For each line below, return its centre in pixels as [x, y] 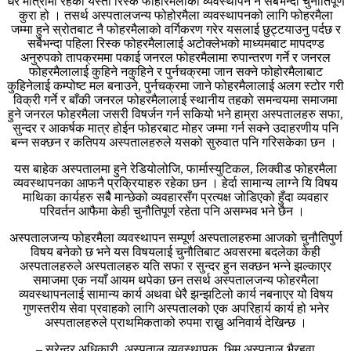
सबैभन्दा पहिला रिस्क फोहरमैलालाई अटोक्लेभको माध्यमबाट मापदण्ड [175, 44]
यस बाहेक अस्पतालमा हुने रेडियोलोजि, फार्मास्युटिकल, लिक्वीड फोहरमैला [175, 169]
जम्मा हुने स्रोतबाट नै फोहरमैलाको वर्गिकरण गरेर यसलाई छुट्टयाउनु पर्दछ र [175, 30]
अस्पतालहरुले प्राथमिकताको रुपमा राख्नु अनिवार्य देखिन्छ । [175, 323]
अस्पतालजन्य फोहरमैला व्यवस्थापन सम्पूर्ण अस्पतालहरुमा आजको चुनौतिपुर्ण [175, 238]
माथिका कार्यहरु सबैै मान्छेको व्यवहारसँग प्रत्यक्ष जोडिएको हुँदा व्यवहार [175, 197]
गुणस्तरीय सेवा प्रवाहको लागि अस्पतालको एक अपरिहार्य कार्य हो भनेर [175, 309]
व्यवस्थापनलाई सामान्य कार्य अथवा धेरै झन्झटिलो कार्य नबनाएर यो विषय [175, 295]
